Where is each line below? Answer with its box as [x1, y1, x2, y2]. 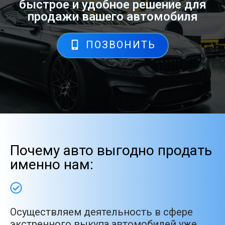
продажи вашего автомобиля [27, 10, 198, 24]
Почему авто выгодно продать [10, 142, 212, 159]
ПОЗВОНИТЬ [85, 39, 156, 51]
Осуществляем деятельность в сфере [10, 205, 193, 218]
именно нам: [10, 156, 93, 173]
